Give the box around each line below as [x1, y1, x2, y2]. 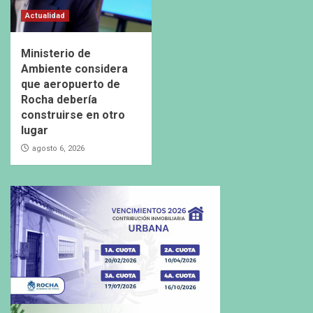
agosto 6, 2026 [32, 143, 85, 153]
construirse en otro [21, 108, 125, 122]
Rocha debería [21, 92, 97, 106]
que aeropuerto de [21, 77, 120, 91]
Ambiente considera [21, 61, 128, 75]
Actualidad [25, 10, 65, 20]
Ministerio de [21, 46, 91, 60]
